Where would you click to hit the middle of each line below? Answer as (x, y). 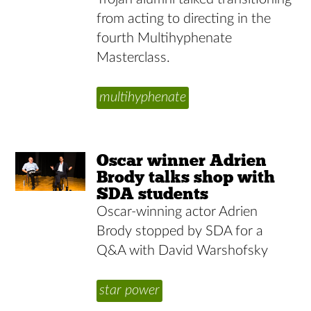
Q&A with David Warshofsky (183, 250)
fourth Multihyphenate (165, 38)
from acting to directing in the (184, 18)
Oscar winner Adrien (182, 160)
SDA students (153, 193)
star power (130, 290)
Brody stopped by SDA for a (180, 231)
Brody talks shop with (186, 176)
